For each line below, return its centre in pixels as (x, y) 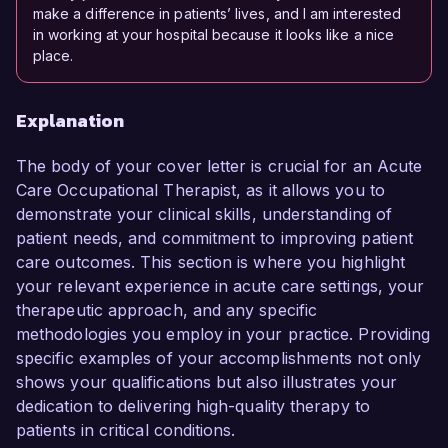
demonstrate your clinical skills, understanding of (204, 214)
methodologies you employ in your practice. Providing (223, 334)
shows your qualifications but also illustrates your (207, 382)
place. (53, 56)
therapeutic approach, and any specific (167, 310)
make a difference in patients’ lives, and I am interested (217, 14)
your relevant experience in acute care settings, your (220, 286)
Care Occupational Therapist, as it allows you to (200, 190)
